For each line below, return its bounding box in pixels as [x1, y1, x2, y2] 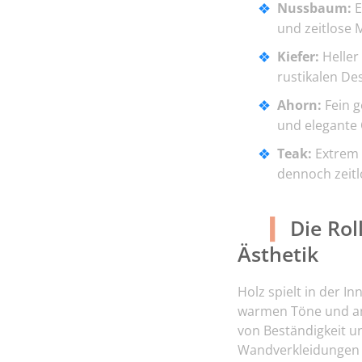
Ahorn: [277, 96, 322, 115]
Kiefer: [277, 48, 320, 66]
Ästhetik [238, 240, 319, 268]
